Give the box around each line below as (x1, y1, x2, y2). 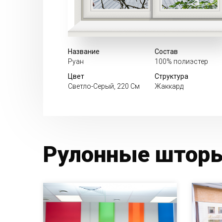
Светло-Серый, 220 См (68, 82, 140, 91)
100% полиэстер (155, 57, 208, 66)
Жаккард (155, 82, 183, 91)
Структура (155, 72, 188, 81)
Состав (155, 48, 178, 56)
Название (68, 48, 100, 56)
